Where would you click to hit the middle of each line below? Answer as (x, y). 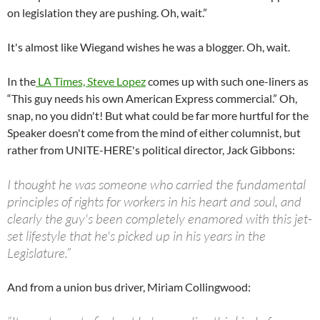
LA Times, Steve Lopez (91, 81)
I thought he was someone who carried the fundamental (156, 185)
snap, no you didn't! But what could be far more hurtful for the (158, 116)
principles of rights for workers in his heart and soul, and (154, 202)
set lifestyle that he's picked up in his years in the (136, 236)
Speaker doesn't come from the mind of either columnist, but (154, 133)
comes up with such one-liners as (227, 81)
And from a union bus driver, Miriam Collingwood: (129, 287)
